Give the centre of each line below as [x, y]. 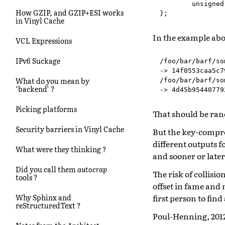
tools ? [27, 177]
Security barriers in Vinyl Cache [70, 129]
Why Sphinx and [43, 197]
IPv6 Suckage [38, 61]
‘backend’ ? [35, 89]
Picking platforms [46, 109]
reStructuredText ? [48, 205]
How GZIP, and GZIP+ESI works [70, 12]
